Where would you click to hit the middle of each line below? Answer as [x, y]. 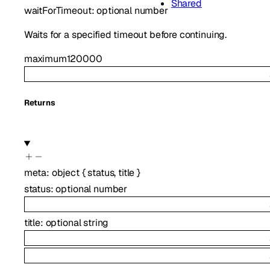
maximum [45, 58]
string [96, 223]
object [65, 172]
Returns [39, 103]
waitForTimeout [58, 10]
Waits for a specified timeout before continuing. [125, 34]
